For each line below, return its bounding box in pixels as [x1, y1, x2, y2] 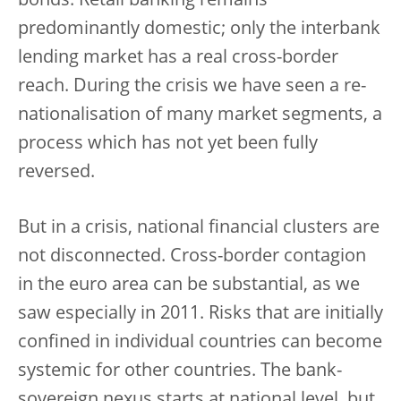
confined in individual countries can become [18, 333, 382, 352]
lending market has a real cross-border [18, 48, 338, 67]
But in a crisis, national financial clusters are [18, 218, 380, 237]
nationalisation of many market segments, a [18, 106, 382, 124]
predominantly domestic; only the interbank [18, 20, 380, 38]
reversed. [18, 163, 95, 182]
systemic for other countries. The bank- [18, 362, 342, 380]
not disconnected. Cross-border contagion [18, 247, 366, 266]
